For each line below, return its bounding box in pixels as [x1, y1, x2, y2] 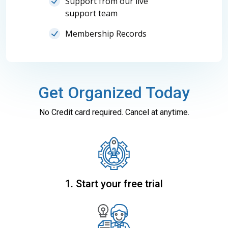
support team [65, 8, 118, 19]
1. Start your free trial [65, 177, 163, 190]
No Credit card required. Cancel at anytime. [39, 107, 189, 117]
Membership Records [65, 28, 147, 40]
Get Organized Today [38, 82, 190, 102]
